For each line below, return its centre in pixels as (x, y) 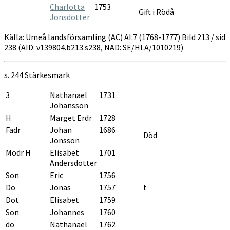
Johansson (69, 105)
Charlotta (67, 6)
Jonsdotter (70, 17)
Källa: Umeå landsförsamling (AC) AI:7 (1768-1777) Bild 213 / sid (115, 37)
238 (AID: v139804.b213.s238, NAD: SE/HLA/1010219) (94, 47)
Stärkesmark (47, 75)
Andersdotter (73, 162)
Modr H (18, 152)
